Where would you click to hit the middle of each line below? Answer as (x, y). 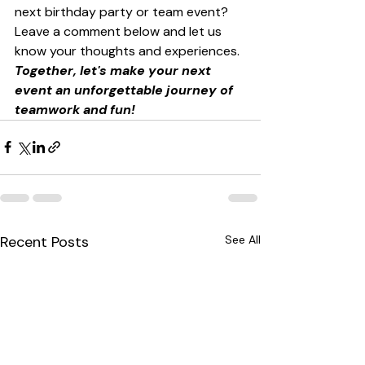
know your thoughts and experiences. (129, 51)
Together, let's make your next (114, 70)
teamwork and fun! (75, 109)
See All (243, 239)
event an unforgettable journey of (125, 90)
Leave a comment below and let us (120, 31)
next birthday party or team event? (123, 11)
